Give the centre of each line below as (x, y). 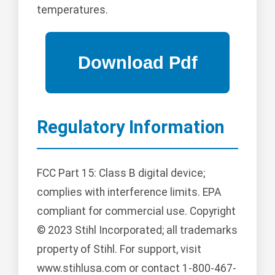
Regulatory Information (131, 127)
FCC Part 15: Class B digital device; (121, 173)
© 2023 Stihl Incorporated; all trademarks (137, 230)
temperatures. (72, 10)
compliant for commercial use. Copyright (136, 211)
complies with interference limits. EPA (129, 192)
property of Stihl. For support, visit (119, 250)
